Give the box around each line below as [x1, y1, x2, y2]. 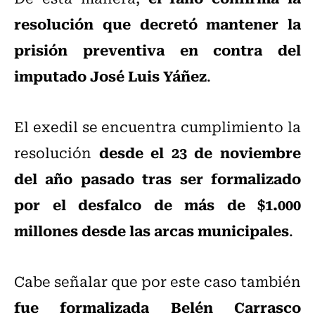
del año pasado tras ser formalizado [14, 167, 301, 190]
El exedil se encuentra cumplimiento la [14, 115, 301, 138]
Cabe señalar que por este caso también [14, 270, 301, 292]
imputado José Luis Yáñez [14, 64, 207, 87]
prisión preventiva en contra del [14, 38, 301, 61]
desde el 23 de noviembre [98, 141, 302, 164]
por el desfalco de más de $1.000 [14, 193, 301, 216]
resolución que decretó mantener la [14, 12, 301, 35]
